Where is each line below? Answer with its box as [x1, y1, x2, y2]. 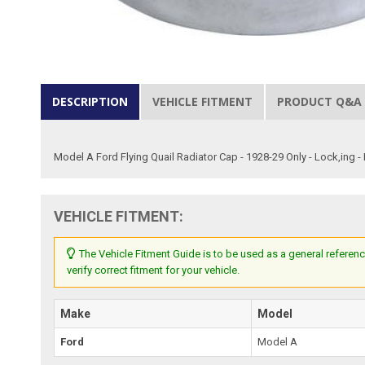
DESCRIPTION [52, 93, 129, 109]
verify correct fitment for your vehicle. [67, 263, 240, 276]
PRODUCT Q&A [277, 93, 363, 109]
